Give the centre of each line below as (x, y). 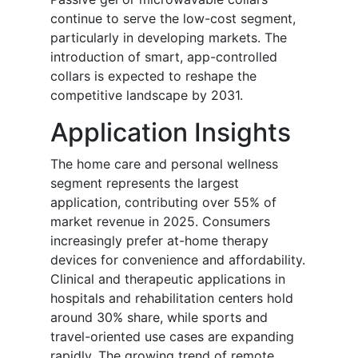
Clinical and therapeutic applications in (168, 279)
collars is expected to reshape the (153, 76)
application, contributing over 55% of (163, 203)
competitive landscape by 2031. (147, 95)
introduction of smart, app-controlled (164, 57)
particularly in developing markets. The (169, 38)
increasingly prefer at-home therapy (159, 241)
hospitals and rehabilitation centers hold (172, 298)
